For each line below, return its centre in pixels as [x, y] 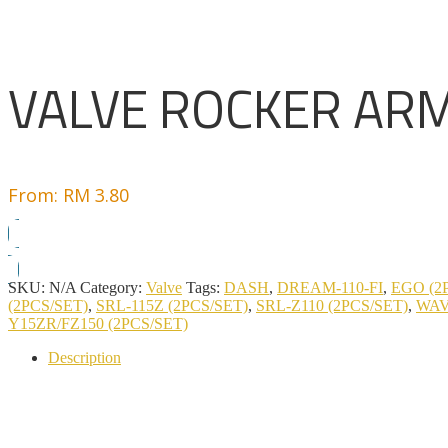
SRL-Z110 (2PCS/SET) [332, 305]
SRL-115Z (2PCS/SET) [172, 305]
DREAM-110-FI [330, 287]
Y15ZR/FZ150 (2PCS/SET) [98, 323]
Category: [113, 287]
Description [84, 357]
